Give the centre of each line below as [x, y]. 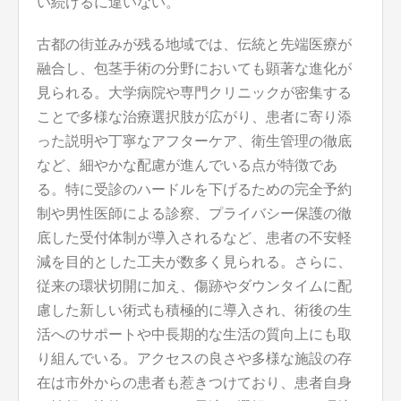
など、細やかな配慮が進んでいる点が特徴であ [187, 166]
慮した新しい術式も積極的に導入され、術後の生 [194, 311]
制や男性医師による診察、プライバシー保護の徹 [194, 214]
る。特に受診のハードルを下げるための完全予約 [194, 190]
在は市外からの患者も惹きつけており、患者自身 [194, 383]
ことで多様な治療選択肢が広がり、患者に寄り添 [194, 117]
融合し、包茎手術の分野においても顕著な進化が [194, 69]
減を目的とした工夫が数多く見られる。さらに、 [194, 262]
